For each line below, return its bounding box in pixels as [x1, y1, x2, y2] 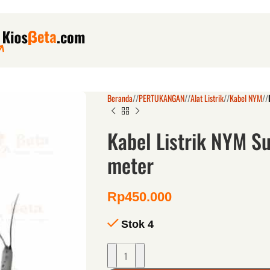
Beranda [107, 92, 133, 104]
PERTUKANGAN [138, 92, 184, 104]
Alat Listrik [190, 92, 224, 104]
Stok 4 [121, 218, 154, 230]
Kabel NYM [229, 92, 262, 104]
